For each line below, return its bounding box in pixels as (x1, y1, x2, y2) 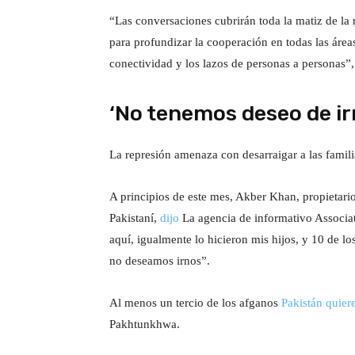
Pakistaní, (109, 212, 160, 224)
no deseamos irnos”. (109, 254, 210, 267)
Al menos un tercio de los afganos (109, 296, 281, 309)
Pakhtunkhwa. (109, 318, 180, 330)
